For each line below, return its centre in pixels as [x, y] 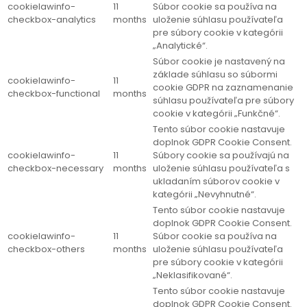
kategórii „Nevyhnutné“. [205, 195]
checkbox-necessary [56, 169]
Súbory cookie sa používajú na [221, 156]
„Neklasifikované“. [193, 275]
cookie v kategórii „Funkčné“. [217, 114]
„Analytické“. [180, 46]
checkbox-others [46, 249]
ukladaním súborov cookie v [216, 182]
